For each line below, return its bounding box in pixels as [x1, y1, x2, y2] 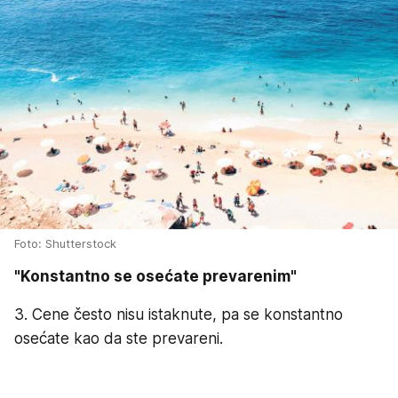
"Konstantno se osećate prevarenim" [14, 267, 297, 286]
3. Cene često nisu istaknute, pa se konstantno [14, 306, 343, 324]
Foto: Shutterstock [14, 236, 116, 251]
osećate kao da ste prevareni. [14, 330, 223, 348]
